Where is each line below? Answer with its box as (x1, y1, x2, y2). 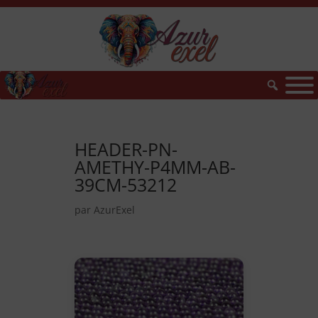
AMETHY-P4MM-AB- (74, 155, 236, 179)
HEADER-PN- (74, 137, 177, 161)
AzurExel (93, 203, 135, 216)
